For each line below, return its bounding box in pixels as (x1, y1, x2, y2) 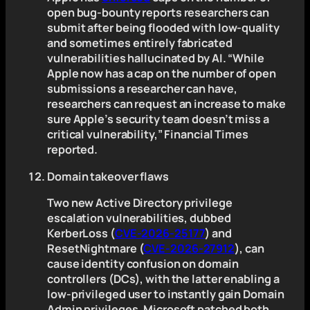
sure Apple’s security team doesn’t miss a (47, 111, 269, 127)
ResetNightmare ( (47, 240, 144, 256)
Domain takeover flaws (47, 168, 169, 184)
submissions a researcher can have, (47, 81, 237, 97)
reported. (47, 142, 98, 158)
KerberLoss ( (47, 225, 115, 241)
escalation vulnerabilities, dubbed (47, 210, 231, 226)
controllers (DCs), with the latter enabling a (47, 271, 280, 286)
